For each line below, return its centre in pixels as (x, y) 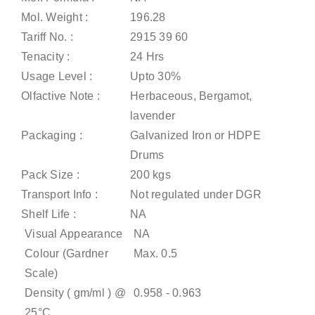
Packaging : (52, 135)
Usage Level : (57, 76)
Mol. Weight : (55, 17)
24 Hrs (147, 56)
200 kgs (152, 174)
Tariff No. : (47, 37)
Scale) (41, 273)
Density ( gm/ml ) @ (75, 292)
